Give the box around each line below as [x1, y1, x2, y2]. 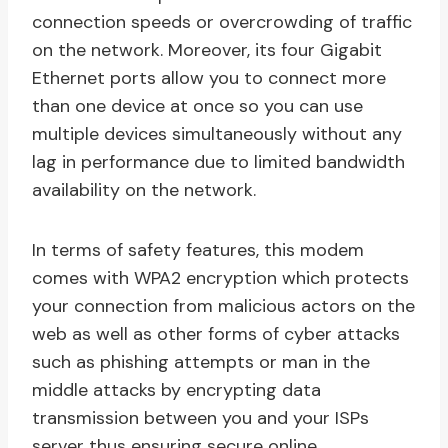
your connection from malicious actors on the [32, 294, 415, 319]
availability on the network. [32, 178, 256, 203]
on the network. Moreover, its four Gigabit [32, 38, 382, 63]
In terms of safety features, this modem [32, 238, 364, 263]
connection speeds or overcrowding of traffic [32, 10, 412, 35]
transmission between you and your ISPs [32, 406, 369, 431]
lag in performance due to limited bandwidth [32, 150, 405, 175]
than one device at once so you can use [32, 94, 363, 119]
